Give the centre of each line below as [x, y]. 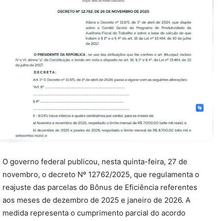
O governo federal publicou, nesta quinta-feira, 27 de [95, 162]
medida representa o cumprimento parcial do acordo [94, 213]
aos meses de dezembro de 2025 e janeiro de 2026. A [96, 200]
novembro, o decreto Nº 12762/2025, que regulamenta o [101, 175]
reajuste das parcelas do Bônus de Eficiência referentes [100, 187]
